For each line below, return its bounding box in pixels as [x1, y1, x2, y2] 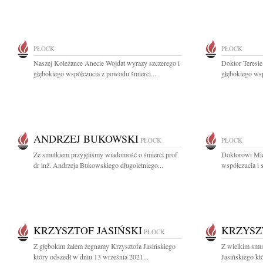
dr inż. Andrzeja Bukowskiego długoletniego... [33, 160, 163, 170]
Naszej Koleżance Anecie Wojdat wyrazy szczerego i [33, 58, 180, 68]
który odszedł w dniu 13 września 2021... [33, 252, 149, 261]
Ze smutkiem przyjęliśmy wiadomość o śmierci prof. [33, 150, 179, 159]
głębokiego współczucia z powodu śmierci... [33, 69, 156, 78]
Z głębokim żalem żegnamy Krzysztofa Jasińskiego [33, 241, 176, 251]
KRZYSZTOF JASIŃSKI [33, 223, 142, 237]
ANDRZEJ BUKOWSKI [33, 131, 139, 146]
